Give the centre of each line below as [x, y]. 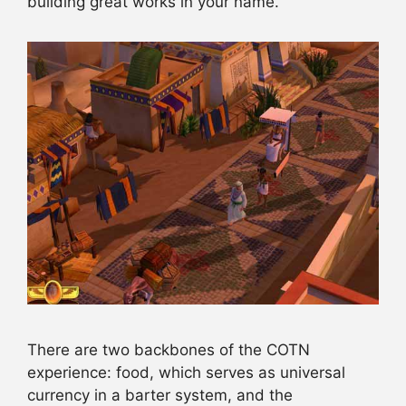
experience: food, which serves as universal [186, 372]
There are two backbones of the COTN [169, 349]
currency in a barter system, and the [160, 395]
